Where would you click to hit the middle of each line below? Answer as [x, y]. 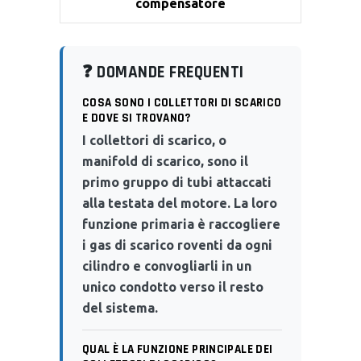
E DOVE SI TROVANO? [137, 118]
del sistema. [120, 307]
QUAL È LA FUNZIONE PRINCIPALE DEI [178, 349]
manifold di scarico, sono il [165, 161]
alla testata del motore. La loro [180, 203]
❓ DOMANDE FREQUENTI [163, 72]
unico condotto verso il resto [173, 286]
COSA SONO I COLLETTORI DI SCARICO [182, 102]
